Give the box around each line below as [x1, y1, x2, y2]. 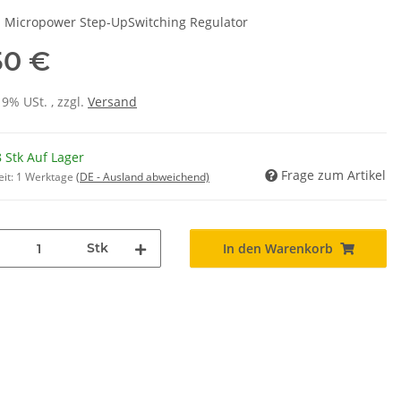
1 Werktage [16, 169, 76, 185]
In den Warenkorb [222, 240, 333, 258]
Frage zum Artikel [281, 166, 386, 184]
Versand [88, 93, 137, 111]
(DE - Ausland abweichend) [76, 169, 209, 185]
